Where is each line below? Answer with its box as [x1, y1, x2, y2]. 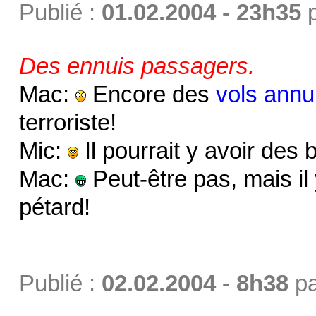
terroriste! [18, 109, 116, 135]
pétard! [18, 194, 90, 220]
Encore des [85, 81, 216, 107]
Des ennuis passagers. [18, 53, 255, 79]
